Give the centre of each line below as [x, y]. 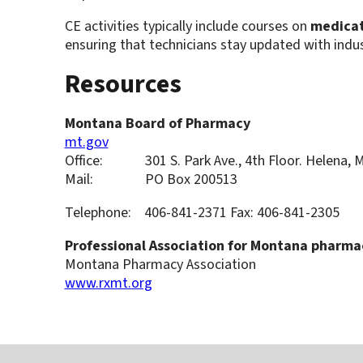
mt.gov [86, 143]
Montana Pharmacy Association [160, 265]
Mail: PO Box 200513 [151, 180]
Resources [123, 85]
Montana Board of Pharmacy [159, 124]
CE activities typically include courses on [187, 27]
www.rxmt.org [108, 284]
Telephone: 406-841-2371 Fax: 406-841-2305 [202, 213]
